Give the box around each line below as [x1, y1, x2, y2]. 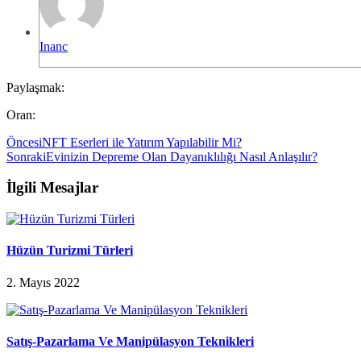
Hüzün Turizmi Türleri [6, 243, 133, 258]
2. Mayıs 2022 [6, 275, 80, 289]
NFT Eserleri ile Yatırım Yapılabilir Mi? [42, 135, 242, 149]
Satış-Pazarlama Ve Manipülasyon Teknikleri [6, 334, 254, 348]
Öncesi [6, 135, 42, 149]
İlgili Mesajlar [6, 179, 98, 197]
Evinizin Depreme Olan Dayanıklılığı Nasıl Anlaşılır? [46, 149, 317, 164]
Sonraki [6, 149, 46, 164]
